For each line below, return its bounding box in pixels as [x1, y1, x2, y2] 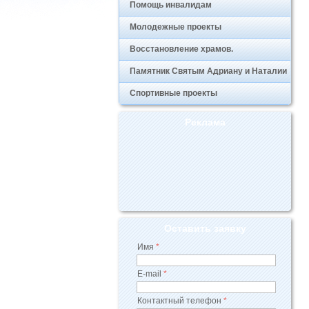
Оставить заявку [163, 223, 246, 234]
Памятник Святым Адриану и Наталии [130, 66, 287, 76]
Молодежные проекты [130, 22, 221, 32]
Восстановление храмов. [130, 44, 233, 54]
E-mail [137, 269, 161, 279]
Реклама [184, 117, 226, 128]
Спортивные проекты [130, 88, 217, 98]
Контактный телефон [137, 296, 221, 306]
